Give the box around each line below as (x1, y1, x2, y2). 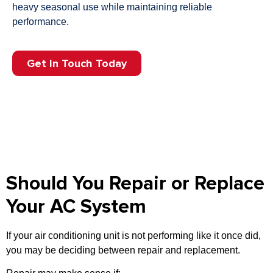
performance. (12, 16, 69, 27)
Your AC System (6, 194, 146, 219)
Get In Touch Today (27, 56, 127, 70)
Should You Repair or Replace (6, 171, 264, 196)
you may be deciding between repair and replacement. (6, 244, 240, 255)
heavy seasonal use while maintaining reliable (12, 2, 212, 13)
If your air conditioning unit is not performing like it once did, (6, 230, 261, 241)
